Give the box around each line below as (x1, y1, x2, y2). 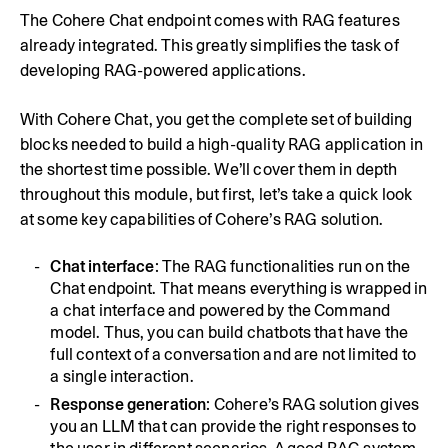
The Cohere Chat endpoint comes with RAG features (20, 10, 400, 30)
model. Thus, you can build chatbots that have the (50, 322, 409, 342)
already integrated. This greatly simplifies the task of (20, 35, 399, 55)
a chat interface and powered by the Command (50, 300, 391, 320)
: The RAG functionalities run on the (154, 256, 411, 276)
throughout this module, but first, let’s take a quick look (20, 184, 413, 204)
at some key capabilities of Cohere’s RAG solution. (20, 209, 384, 229)
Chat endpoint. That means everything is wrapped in (50, 278, 428, 298)
